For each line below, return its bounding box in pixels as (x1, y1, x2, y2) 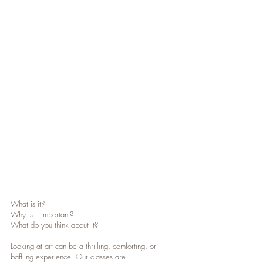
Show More (76, 194, 112, 204)
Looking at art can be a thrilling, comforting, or (11, 241, 156, 251)
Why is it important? (11, 209, 73, 220)
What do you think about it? (11, 220, 98, 230)
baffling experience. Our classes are (11, 251, 126, 262)
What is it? (11, 198, 45, 209)
